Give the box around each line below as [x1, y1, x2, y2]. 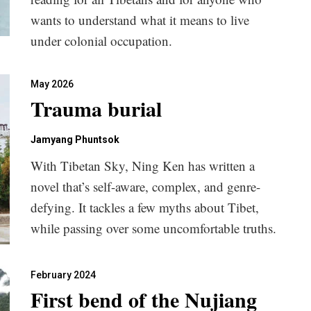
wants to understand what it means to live [31, 11, 249, 28]
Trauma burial [31, 93, 162, 124]
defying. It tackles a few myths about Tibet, [31, 199, 259, 216]
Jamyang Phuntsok [31, 134, 119, 145]
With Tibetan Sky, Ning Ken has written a [31, 157, 255, 174]
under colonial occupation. [31, 32, 172, 49]
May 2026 [31, 78, 74, 90]
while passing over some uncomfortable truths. [31, 219, 276, 237]
